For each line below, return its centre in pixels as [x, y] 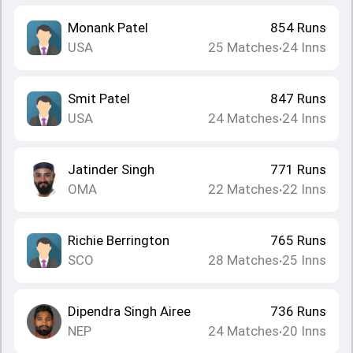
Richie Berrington [119, 240]
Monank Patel [108, 28]
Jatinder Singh [111, 169]
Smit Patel [99, 98]
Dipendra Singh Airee [129, 311]
